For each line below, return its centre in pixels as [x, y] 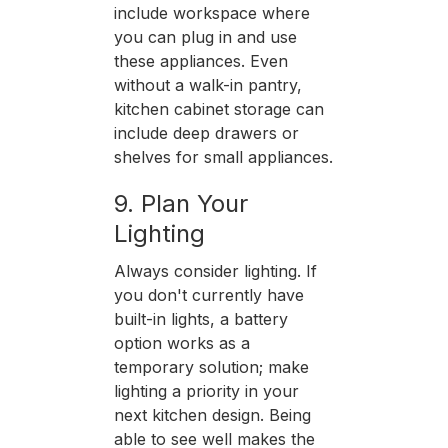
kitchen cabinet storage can [218, 108]
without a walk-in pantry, [207, 84]
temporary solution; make [211, 366]
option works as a [181, 342]
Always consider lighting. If [215, 270]
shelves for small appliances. [223, 156]
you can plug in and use [205, 36]
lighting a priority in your [206, 390]
